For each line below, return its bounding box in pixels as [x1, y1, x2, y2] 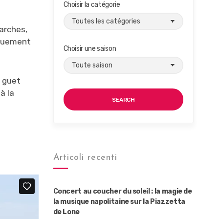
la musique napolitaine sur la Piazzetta [53, 197, 185, 206]
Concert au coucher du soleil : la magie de [53, 187, 192, 196]
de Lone [53, 208, 80, 216]
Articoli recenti [53, 153, 118, 162]
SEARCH [111, 96, 135, 103]
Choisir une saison [63, 44, 116, 53]
